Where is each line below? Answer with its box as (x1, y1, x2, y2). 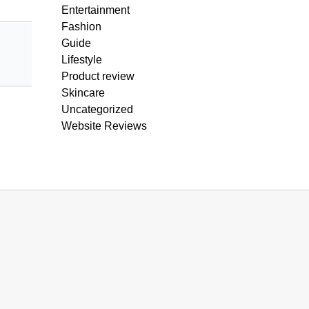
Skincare (61, 87, 105, 99)
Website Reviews (61, 120, 147, 132)
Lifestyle (61, 54, 102, 66)
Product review (61, 70, 134, 82)
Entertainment (61, 4, 130, 16)
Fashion (61, 21, 101, 32)
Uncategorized (61, 103, 133, 115)
